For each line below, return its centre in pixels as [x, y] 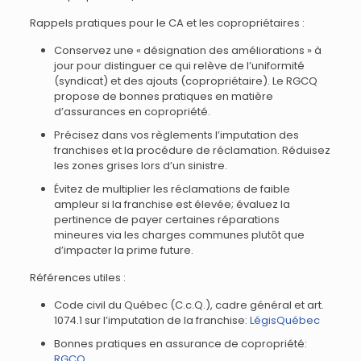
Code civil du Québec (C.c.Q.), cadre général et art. [189, 305]
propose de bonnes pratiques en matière [163, 96]
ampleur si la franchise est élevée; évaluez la [172, 204]
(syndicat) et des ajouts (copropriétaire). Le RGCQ [185, 81]
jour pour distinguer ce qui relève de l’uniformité [179, 66]
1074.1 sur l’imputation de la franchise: [151, 320]
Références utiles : [77, 278]
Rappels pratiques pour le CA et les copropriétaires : [167, 23]
